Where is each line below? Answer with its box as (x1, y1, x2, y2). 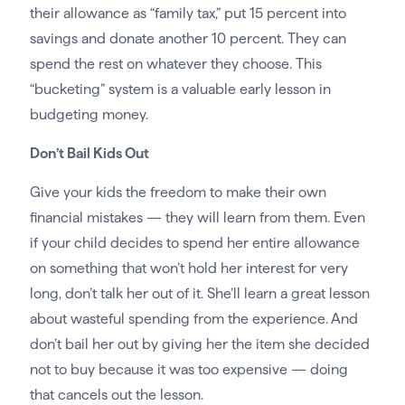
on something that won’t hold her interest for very (29, 260, 348, 276)
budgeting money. (29, 107, 148, 122)
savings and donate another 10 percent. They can (29, 31, 346, 46)
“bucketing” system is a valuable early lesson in (29, 81, 331, 97)
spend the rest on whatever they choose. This (29, 56, 322, 71)
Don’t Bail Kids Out (29, 146, 149, 161)
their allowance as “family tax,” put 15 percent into (29, 5, 346, 21)
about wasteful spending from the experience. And (29, 311, 358, 326)
